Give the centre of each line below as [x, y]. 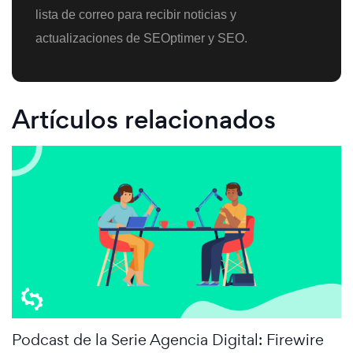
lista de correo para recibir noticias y [136, 14]
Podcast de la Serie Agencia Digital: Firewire [168, 339]
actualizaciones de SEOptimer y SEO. [141, 38]
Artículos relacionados [144, 119]
